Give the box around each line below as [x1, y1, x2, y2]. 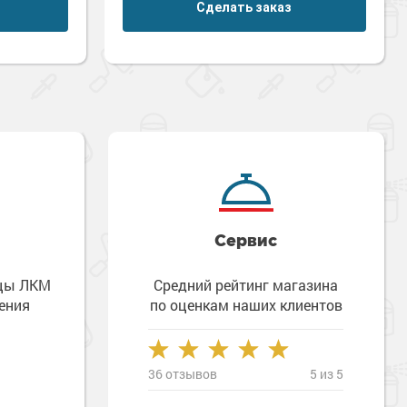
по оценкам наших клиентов [149, 295, 342, 314]
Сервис [214, 231, 278, 249]
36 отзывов [148, 365, 218, 382]
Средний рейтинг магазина [154, 275, 339, 294]
